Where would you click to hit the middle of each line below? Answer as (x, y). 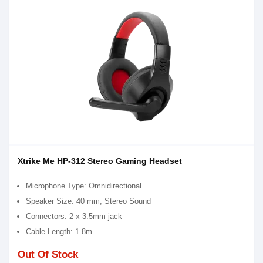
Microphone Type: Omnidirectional (84, 186)
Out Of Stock (48, 254)
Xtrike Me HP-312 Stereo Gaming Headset (100, 161)
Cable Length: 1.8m (59, 232)
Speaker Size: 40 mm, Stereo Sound (88, 201)
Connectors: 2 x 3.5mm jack (74, 216)
